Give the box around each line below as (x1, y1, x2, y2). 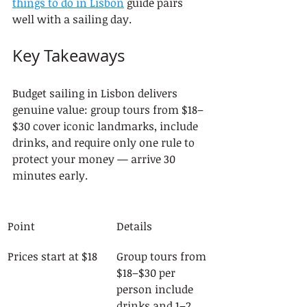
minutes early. (12, 168, 88, 183)
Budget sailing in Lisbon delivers (12, 86, 180, 101)
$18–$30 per (116, 265, 178, 280)
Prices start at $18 (8, 249, 97, 264)
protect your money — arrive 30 (12, 151, 178, 167)
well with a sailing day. (12, 12, 132, 27)
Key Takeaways (12, 45, 125, 66)
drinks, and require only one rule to (12, 135, 197, 150)
